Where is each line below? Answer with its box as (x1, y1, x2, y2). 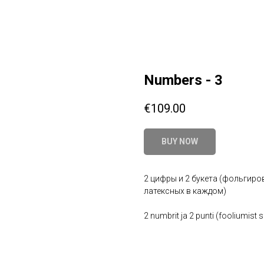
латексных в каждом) (144, 186, 226, 196)
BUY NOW (161, 137, 198, 147)
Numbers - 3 (144, 72, 223, 88)
